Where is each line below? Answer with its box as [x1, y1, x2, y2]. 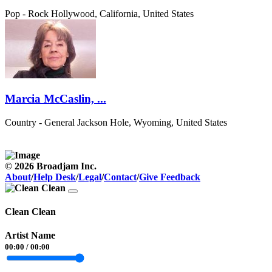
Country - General [5, 117, 75, 127]
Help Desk [33, 171, 76, 182]
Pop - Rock [5, 8, 49, 19]
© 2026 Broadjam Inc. [5, 160, 97, 171]
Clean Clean [5, 206, 56, 217]
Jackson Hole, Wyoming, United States [77, 117, 227, 127]
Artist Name [5, 230, 55, 241]
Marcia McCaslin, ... [5, 92, 106, 105]
